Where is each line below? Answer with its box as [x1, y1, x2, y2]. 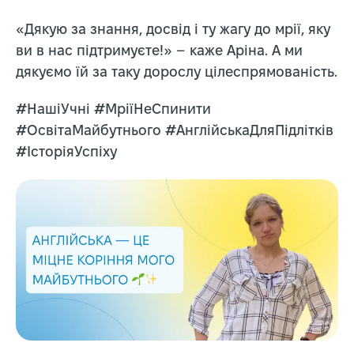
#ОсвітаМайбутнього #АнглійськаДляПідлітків [16, 125, 333, 139]
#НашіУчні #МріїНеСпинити [16, 104, 211, 118]
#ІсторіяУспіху [16, 146, 117, 160]
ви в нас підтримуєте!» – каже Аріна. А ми [16, 45, 303, 59]
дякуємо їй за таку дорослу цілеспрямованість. [16, 66, 337, 81]
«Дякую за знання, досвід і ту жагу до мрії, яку [16, 24, 330, 38]
